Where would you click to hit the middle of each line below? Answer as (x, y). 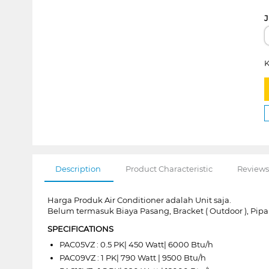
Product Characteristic (169, 168)
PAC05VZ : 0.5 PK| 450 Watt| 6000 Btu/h (136, 244)
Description (78, 168)
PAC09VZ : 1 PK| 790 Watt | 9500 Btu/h (132, 257)
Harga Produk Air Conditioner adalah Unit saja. (139, 200)
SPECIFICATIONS (80, 228)
